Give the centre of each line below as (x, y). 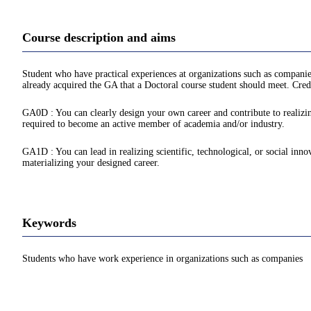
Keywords (49, 222)
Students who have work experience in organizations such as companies (162, 259)
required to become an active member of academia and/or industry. (153, 124)
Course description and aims (99, 38)
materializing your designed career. (91, 162)
